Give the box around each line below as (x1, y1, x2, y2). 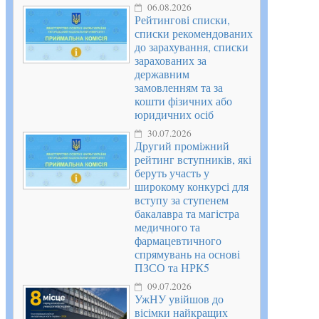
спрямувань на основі (135, 246, 240, 262)
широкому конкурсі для (135, 179, 249, 194)
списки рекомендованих (135, 26, 253, 41)
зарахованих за (135, 53, 206, 68)
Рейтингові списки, (135, 12, 230, 28)
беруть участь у (135, 165, 209, 181)
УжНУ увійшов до (135, 291, 224, 307)
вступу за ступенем (135, 192, 229, 208)
